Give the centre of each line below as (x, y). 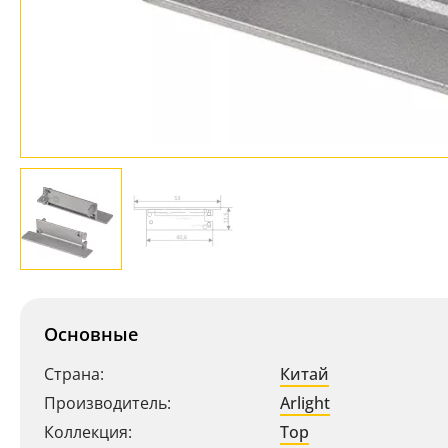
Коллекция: (88, 432)
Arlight (305, 403)
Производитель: (107, 403)
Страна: (74, 374)
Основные (91, 334)
